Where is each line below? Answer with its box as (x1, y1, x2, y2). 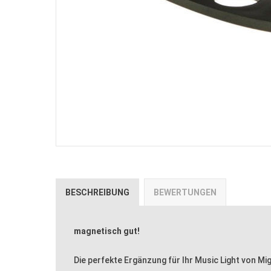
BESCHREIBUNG (65, 187, 129, 197)
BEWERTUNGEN (154, 187, 217, 197)
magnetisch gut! (74, 226, 140, 236)
